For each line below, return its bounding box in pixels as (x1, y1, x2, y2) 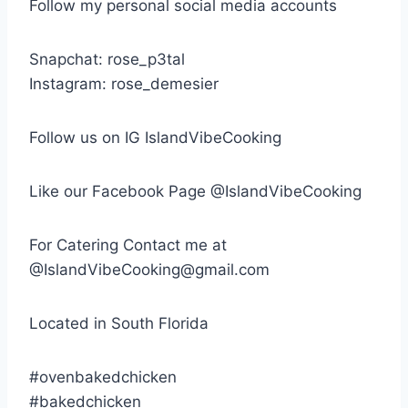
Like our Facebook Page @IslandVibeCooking (29, 182, 362, 201)
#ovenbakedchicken (29, 368, 177, 387)
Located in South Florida (29, 314, 209, 333)
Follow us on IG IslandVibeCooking (29, 128, 281, 148)
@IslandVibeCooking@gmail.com (29, 260, 270, 280)
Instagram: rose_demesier (29, 75, 219, 94)
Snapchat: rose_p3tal (29, 50, 185, 69)
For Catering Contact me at (29, 236, 227, 255)
